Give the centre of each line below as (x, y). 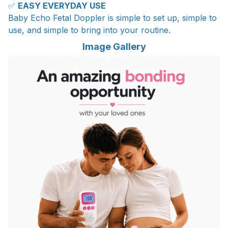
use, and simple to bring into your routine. (89, 30)
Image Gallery (114, 46)
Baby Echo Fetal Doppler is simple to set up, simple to (112, 18)
